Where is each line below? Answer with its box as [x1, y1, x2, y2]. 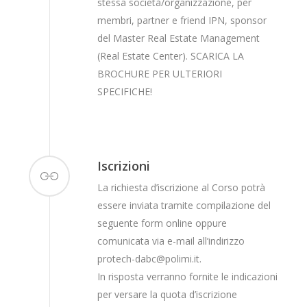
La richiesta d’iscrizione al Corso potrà [97, 181, 266, 195]
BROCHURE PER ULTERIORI [97, 67, 223, 81]
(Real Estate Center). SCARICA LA [97, 49, 245, 63]
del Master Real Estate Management [97, 32, 260, 45]
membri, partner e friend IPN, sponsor [97, 14, 267, 27]
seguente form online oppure [97, 217, 228, 230]
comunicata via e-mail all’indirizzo [97, 234, 245, 248]
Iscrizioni [97, 158, 151, 175]
